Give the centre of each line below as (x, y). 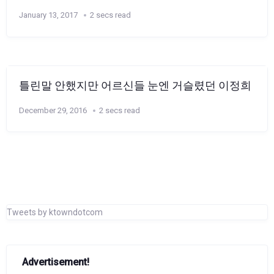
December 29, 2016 (53, 110)
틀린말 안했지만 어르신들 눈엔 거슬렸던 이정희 (135, 85)
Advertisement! (56, 262)
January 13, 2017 (48, 15)
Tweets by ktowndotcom (55, 212)
